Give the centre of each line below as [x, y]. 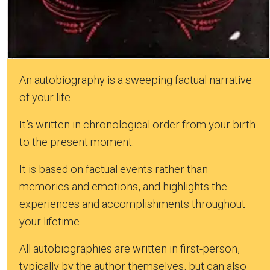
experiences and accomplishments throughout [132, 204]
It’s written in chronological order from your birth [137, 125]
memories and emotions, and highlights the [123, 187]
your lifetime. [50, 222]
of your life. [46, 98]
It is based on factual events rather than [114, 169]
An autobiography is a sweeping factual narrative [136, 80]
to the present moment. [77, 142]
